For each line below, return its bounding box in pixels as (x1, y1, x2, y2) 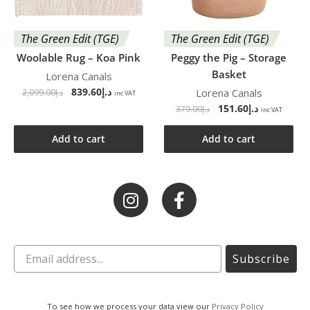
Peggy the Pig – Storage (171, 51, 287, 65)
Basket (211, 67, 246, 82)
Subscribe (232, 251, 290, 267)
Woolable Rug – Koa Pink (17, 51, 141, 65)
